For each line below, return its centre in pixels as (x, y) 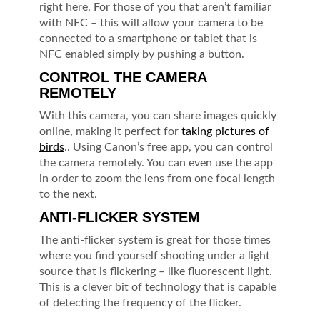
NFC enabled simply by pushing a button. (142, 54)
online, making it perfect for (110, 131)
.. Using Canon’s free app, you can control (169, 147)
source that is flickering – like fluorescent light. (156, 271)
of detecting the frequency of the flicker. (140, 302)
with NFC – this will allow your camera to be (151, 22)
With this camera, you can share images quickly (158, 115)
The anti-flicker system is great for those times (155, 240)
